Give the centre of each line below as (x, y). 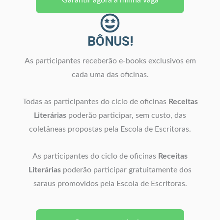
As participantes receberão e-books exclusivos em (110, 61)
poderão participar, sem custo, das (126, 115)
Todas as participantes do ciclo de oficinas (95, 102)
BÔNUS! (110, 41)
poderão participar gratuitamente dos (127, 170)
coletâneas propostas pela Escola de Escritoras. (110, 129)
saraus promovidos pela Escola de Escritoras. (110, 184)
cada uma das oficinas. (110, 75)
